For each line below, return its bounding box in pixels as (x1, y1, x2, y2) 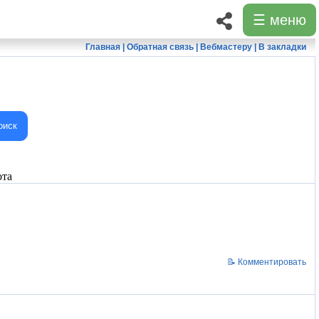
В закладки (258, 42, 306, 52)
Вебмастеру (199, 42, 252, 52)
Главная (85, 42, 120, 52)
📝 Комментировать (221, 256, 306, 267)
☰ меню (253, 12, 306, 28)
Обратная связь (126, 42, 194, 52)
